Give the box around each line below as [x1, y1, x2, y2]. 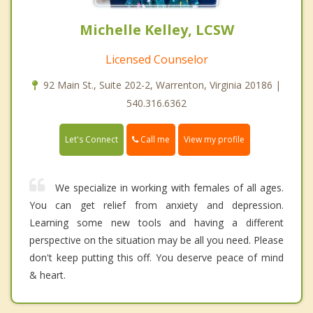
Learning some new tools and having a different [29, 216, 284, 230]
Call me [138, 133, 170, 146]
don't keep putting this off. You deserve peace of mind [29, 251, 284, 265]
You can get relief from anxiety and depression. [29, 198, 284, 212]
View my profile [184, 133, 245, 146]
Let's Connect [65, 133, 118, 146]
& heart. [29, 268, 66, 282]
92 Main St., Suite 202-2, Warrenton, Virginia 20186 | [43, 78, 281, 92]
